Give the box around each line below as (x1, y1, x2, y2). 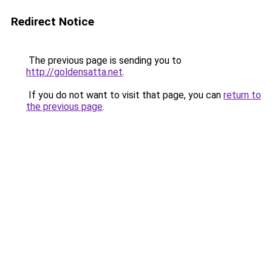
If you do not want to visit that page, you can (26, 89, 223, 101)
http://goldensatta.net (26, 66, 123, 78)
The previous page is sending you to (26, 55, 182, 66)
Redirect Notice (11, 15, 94, 29)
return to (223, 89, 261, 101)
